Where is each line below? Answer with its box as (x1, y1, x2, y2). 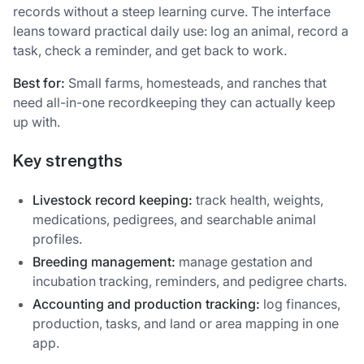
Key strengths (13, 154, 123, 171)
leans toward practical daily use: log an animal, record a (13, 23, 349, 40)
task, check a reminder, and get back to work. (13, 42, 287, 59)
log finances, (260, 295, 340, 312)
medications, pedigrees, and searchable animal (32, 210, 316, 227)
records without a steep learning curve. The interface (13, 3, 331, 20)
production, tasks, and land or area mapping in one (32, 314, 339, 331)
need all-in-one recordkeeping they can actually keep (13, 94, 336, 111)
